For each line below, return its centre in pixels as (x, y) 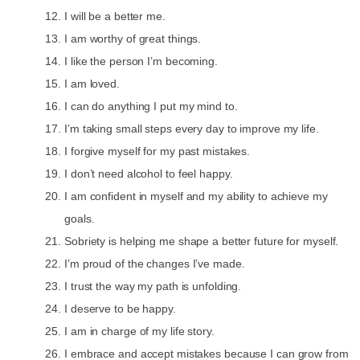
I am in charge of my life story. (139, 331)
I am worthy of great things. (133, 38)
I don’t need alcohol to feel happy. (149, 173)
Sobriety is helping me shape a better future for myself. (202, 241)
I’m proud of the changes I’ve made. (155, 263)
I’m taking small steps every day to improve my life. (192, 128)
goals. (80, 218)
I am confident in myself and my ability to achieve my (196, 196)
